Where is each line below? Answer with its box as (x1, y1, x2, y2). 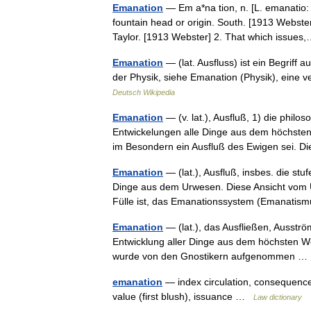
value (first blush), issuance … (112, 291, 253, 302)
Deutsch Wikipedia (112, 88, 175, 96)
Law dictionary (253, 293, 302, 301)
